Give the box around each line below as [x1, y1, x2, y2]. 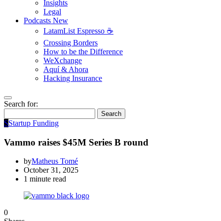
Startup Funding [8, 119, 59, 127]
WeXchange [43, 56, 82, 65]
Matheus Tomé [32, 157, 78, 166]
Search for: [4, 100, 38, 108]
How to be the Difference [43, 47, 123, 56]
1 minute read [24, 175, 66, 184]
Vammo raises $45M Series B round [4, 137, 148, 147]
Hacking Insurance [43, 74, 102, 82]
